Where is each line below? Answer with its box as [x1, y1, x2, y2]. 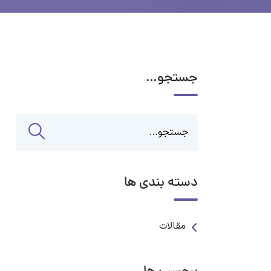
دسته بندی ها [124, 173, 198, 194]
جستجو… [146, 68, 198, 89]
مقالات [159, 219, 186, 233]
